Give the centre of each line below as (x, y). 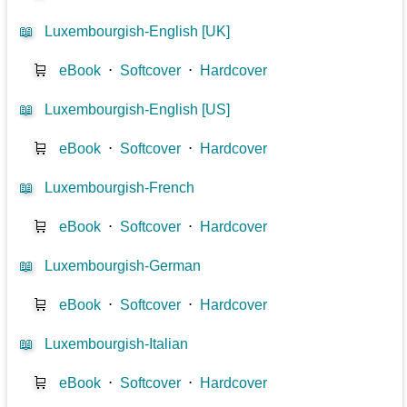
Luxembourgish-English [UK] (138, 31)
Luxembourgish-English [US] (138, 109)
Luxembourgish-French (120, 187)
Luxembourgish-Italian (117, 343)
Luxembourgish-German (123, 265)
